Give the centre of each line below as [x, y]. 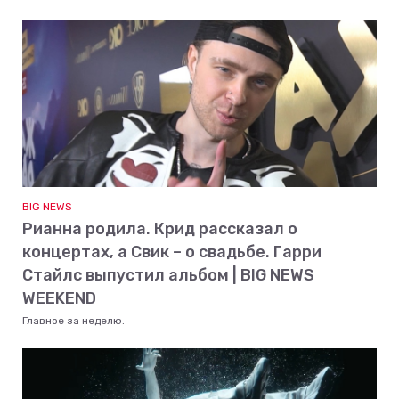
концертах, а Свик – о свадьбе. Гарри [172, 252]
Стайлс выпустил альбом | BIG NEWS [168, 275]
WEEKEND [59, 298]
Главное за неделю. [73, 321]
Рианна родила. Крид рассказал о [160, 229]
